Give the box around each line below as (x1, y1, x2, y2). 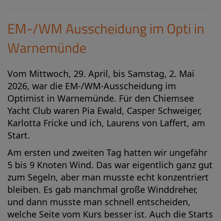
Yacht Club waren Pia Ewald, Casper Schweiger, (7, 105, 202, 116)
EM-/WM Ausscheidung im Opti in (7, 16, 204, 41)
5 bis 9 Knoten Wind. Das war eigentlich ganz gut (7, 159, 213, 171)
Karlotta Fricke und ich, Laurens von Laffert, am (7, 117, 205, 129)
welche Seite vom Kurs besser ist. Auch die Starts (7, 208, 213, 220)
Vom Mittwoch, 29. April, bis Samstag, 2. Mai (7, 68, 194, 79)
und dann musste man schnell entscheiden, (7, 196, 190, 208)
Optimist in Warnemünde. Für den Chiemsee (7, 92, 194, 104)
